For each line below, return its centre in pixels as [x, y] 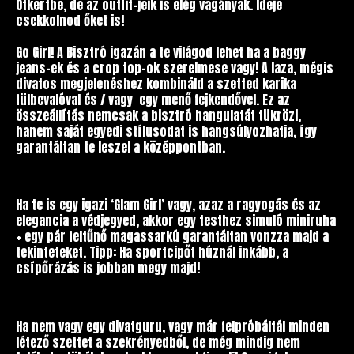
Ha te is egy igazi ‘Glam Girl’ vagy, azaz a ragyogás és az [168, 205]
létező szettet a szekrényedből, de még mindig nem [158, 342]
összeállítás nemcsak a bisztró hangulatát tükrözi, [158, 115]
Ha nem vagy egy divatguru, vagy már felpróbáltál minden [173, 326]
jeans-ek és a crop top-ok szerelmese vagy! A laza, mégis [175, 68]
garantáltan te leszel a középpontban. [121, 147]
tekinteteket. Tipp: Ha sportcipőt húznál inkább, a [152, 252]
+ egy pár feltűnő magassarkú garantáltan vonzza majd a [172, 237]
